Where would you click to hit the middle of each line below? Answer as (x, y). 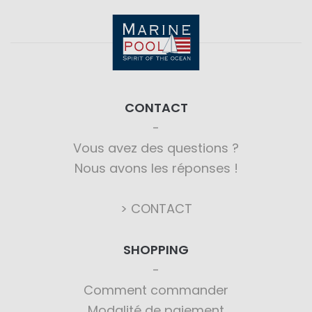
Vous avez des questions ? (156, 148)
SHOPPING (156, 250)
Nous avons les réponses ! (156, 168)
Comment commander (156, 290)
